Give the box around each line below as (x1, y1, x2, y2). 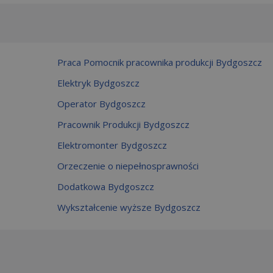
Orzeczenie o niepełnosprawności (57, 159, 199, 172)
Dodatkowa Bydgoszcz (57, 180, 154, 193)
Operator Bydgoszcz (57, 97, 146, 110)
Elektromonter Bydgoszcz (57, 138, 167, 151)
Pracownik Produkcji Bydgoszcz (57, 118, 190, 130)
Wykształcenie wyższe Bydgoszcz (57, 200, 200, 213)
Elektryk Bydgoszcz (57, 76, 140, 89)
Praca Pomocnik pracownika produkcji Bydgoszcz (57, 55, 262, 68)
